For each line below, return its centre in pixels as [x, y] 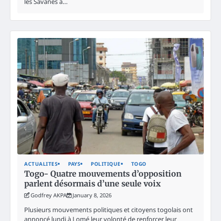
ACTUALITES [41, 164]
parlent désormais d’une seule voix [92, 183]
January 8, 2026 [92, 195]
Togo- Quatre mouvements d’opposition [103, 173]
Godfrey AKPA [49, 195]
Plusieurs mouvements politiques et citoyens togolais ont [109, 209]
